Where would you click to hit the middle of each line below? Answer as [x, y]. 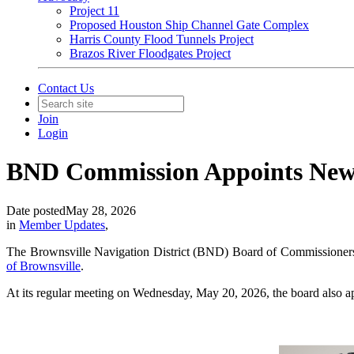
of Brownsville [43, 265]
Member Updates [62, 224]
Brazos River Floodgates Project [150, 53]
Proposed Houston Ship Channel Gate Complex [189, 25]
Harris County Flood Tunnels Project [162, 39]
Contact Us [66, 88]
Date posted [36, 210]
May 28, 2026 [101, 210]
